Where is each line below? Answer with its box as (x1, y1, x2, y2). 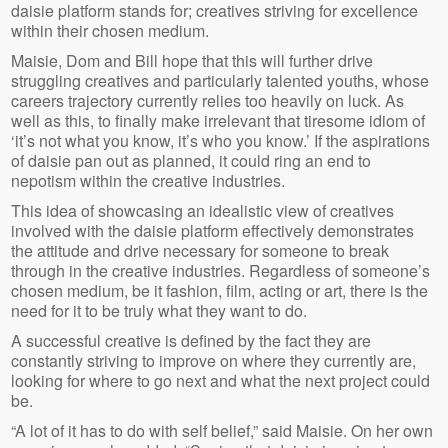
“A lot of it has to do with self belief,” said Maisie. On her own (11, 419, 434, 443)
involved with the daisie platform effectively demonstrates (11, 219, 415, 243)
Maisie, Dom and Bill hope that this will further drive (11, 49, 374, 73)
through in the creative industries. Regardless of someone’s (11, 259, 431, 283)
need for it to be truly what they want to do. (11, 299, 308, 323)
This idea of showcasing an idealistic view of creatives (11, 199, 395, 223)
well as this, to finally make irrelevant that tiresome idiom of (11, 109, 426, 133)
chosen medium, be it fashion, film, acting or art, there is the (11, 279, 429, 303)
